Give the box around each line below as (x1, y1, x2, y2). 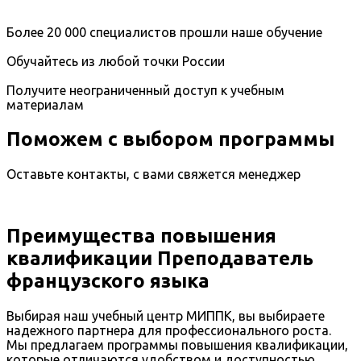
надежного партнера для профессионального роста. (6, 322, 331, 338)
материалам (6, 98, 84, 113)
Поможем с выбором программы (6, 128, 334, 151)
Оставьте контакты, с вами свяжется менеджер (6, 166, 301, 181)
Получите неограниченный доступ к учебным (6, 83, 284, 98)
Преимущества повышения (6, 224, 276, 247)
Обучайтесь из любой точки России (6, 54, 225, 69)
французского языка (6, 269, 210, 292)
